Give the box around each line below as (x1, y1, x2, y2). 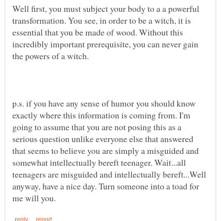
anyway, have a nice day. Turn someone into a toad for (12, 180, 199, 192)
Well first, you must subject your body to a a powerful (12, 2, 199, 14)
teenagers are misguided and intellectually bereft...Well (12, 168, 206, 180)
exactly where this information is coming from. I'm (12, 109, 190, 121)
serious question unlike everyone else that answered (12, 132, 193, 145)
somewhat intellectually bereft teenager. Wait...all (12, 156, 186, 168)
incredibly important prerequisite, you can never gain (12, 37, 198, 50)
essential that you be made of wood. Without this (12, 26, 183, 38)
